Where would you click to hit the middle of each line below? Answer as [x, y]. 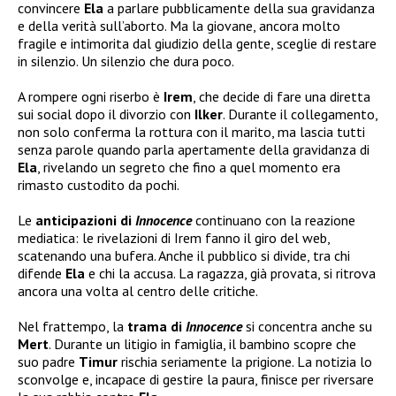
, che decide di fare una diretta [282, 97]
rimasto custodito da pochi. [99, 185]
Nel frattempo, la [72, 327]
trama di [156, 327]
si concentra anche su [307, 327]
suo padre [48, 362]
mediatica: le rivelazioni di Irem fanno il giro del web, [174, 238]
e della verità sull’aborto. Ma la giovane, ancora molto [179, 26]
